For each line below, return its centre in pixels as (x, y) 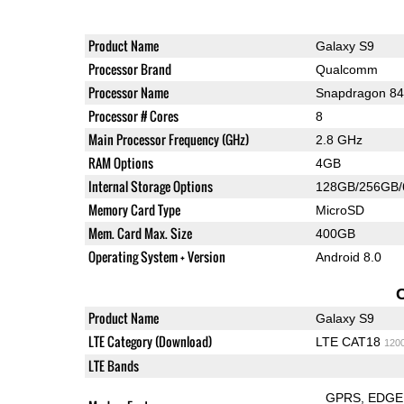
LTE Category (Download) (150, 342)
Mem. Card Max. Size (140, 234)
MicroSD (340, 211)
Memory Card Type (134, 210)
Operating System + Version (156, 257)
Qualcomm (346, 70)
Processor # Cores (133, 116)
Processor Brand (129, 69)
